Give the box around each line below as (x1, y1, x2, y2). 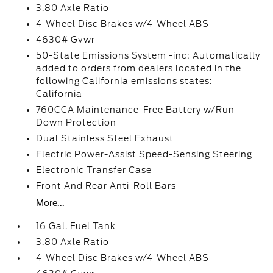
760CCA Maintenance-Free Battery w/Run (36, 105, 235, 115)
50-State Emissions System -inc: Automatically (36, 51, 261, 60)
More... (36, 198, 65, 208)
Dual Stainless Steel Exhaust (36, 133, 174, 143)
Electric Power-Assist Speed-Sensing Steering (36, 149, 253, 159)
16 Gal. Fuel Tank (36, 221, 116, 231)
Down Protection (36, 118, 117, 127)
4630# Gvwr (36, 35, 96, 44)
